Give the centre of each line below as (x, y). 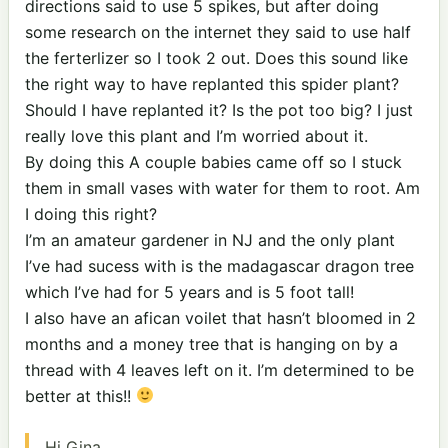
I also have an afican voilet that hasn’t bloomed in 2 (220, 317)
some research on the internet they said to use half (218, 31)
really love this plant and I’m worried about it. (196, 135)
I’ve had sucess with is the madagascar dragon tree (219, 265)
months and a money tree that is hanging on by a (211, 343)
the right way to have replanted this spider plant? (212, 83)
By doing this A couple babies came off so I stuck (213, 161)
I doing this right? (91, 213)
